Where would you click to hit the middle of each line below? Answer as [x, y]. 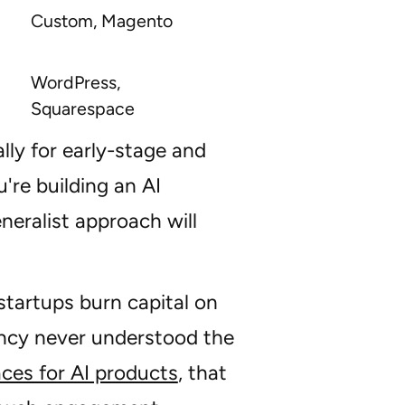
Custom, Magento [101, 21]
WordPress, [75, 83]
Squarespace [82, 109]
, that [202, 373]
